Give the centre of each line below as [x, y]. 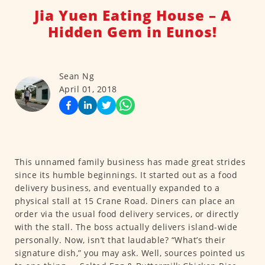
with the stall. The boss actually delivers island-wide [126, 227]
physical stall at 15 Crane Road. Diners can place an [125, 201]
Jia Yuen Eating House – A [132, 15]
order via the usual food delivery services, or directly [126, 214]
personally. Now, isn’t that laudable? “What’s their [120, 240]
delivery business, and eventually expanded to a [117, 188]
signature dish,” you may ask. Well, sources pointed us [130, 253]
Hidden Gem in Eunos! [132, 32]
